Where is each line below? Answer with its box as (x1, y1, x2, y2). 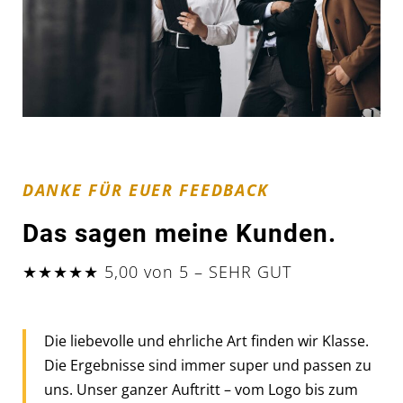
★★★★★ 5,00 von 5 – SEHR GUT (22, 260, 291, 282)
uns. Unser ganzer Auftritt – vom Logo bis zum (44, 379, 358, 399)
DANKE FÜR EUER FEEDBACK (22, 178, 270, 201)
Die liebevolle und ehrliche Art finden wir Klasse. (44, 330, 369, 351)
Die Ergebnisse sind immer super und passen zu (44, 354, 372, 375)
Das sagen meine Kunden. (22, 218, 336, 248)
